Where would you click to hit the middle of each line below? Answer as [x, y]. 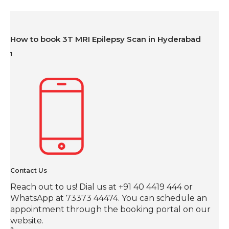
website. [27, 220]
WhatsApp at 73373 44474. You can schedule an [109, 198]
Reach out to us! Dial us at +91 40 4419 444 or [101, 187]
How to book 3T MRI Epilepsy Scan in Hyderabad [106, 39]
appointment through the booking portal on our [110, 209]
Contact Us [29, 170]
